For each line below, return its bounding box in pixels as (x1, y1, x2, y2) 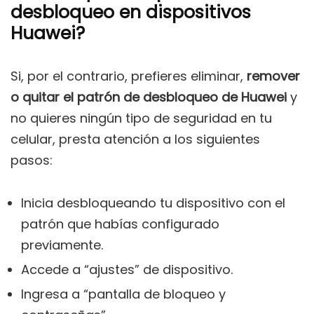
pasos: (11, 151, 53, 170)
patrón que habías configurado (21, 215, 219, 233)
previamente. (21, 236, 103, 254)
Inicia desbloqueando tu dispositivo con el (21, 194, 285, 212)
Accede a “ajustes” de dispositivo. (21, 261, 233, 279)
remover (247, 67, 300, 86)
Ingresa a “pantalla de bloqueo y (21, 285, 226, 303)
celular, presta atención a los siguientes (11, 130, 260, 149)
